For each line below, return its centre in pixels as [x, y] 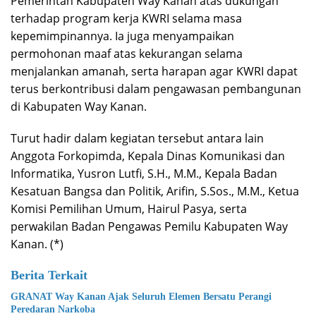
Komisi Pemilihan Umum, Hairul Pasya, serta [129, 208]
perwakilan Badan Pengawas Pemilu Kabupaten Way [149, 226]
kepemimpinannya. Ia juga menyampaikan [122, 36]
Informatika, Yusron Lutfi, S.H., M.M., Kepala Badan [144, 173]
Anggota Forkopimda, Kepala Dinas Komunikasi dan [148, 156]
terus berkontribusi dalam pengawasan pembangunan [156, 89]
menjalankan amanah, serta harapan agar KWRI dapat [154, 71]
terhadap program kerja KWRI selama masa [126, 18]
